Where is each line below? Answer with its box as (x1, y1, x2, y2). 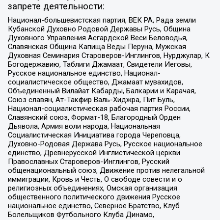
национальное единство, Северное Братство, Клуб (7, 201, 180, 210)
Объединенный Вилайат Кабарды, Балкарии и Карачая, (7, 86, 196, 95)
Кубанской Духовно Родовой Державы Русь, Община (7, 24, 191, 33)
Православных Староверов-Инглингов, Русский (7, 157, 169, 166)
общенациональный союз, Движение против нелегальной (7, 165, 205, 175)
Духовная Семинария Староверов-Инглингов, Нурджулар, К (7, 51, 210, 60)
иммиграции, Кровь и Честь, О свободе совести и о (7, 174, 182, 184)
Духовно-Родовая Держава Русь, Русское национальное (7, 139, 202, 148)
